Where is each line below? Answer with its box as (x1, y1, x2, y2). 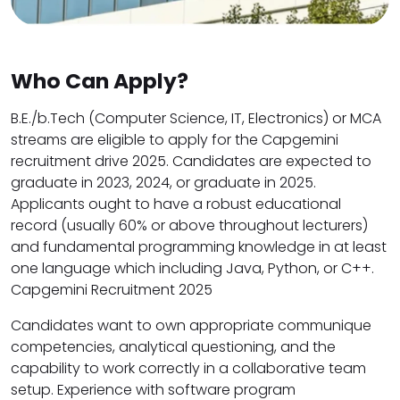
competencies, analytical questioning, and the (11, 336, 336, 357)
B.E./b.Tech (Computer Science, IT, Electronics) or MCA (11, 107, 381, 129)
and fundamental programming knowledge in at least (11, 236, 387, 257)
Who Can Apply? (11, 65, 188, 96)
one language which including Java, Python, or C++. (11, 257, 374, 279)
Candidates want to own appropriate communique (11, 314, 371, 336)
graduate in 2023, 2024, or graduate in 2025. (11, 171, 316, 193)
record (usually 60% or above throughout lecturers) (11, 214, 368, 236)
